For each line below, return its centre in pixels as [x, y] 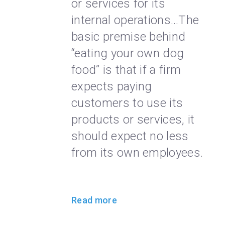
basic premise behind [129, 37]
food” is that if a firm [126, 70]
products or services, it [133, 120]
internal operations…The [135, 20]
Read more [94, 200]
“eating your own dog [128, 53]
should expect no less [130, 136]
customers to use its [127, 103]
